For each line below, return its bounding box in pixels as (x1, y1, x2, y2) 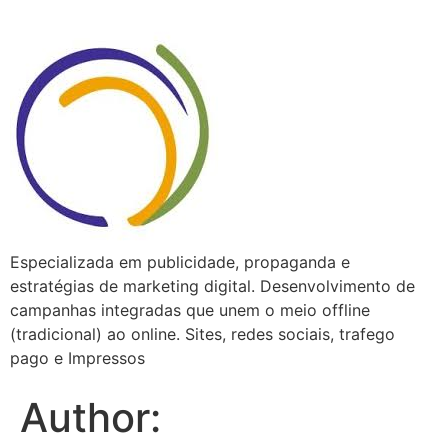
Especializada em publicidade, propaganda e (10, 252, 350, 272)
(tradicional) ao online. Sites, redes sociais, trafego (10, 324, 395, 344)
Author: (20, 393, 161, 442)
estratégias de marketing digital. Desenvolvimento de (10, 276, 415, 296)
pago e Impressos (10, 348, 145, 368)
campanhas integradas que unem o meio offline (10, 300, 370, 320)
